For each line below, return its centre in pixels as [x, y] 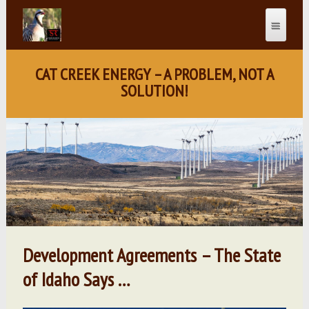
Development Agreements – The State [151, 255]
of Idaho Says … [76, 279]
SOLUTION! [154, 91]
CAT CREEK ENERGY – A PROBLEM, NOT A [154, 74]
